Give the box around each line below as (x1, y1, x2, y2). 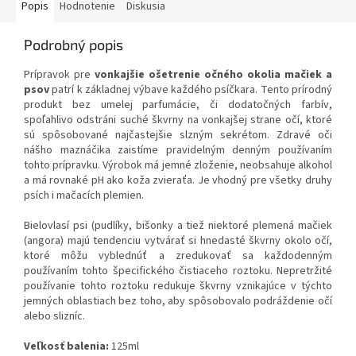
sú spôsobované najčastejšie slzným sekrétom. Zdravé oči (24, 127, 332, 144)
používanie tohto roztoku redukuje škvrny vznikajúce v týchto (24, 278, 332, 295)
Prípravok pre (24, 67, 95, 83)
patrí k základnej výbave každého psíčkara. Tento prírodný (49, 82, 332, 99)
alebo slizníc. (24, 308, 85, 325)
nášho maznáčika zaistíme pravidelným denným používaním (24, 142, 332, 159)
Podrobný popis (24, 36, 123, 54)
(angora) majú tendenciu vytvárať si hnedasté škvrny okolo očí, (24, 233, 332, 250)
